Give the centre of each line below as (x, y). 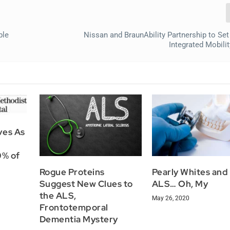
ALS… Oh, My (180, 184)
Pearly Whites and (190, 172)
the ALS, (58, 195)
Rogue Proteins (72, 172)
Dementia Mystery (79, 219)
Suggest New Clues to (86, 184)
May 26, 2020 (170, 198)
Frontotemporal (74, 207)
